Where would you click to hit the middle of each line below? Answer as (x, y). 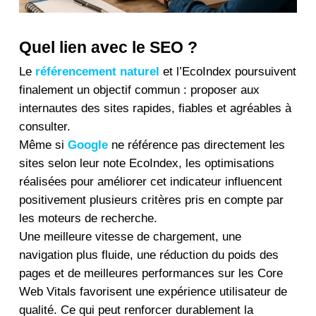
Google (87, 145)
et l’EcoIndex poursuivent (227, 71)
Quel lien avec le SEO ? (108, 47)
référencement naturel (97, 71)
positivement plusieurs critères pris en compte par (151, 200)
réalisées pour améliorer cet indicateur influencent (150, 181)
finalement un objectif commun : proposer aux (139, 90)
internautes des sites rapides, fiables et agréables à (155, 108)
